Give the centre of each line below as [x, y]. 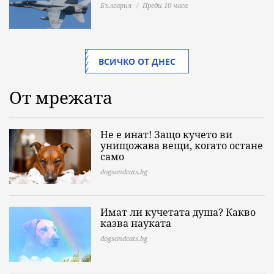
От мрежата [61, 98]
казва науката [136, 224]
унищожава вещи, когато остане [182, 146]
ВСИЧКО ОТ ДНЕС [137, 62]
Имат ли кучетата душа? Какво [178, 213]
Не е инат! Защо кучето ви [166, 135]
